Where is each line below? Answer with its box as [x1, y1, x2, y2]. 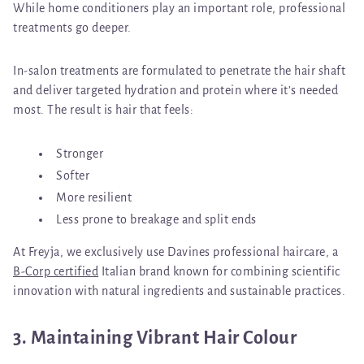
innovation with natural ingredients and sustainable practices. [13, 284, 345, 297]
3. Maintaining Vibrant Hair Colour [13, 327, 297, 348]
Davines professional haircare [167, 245, 326, 258]
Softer [56, 168, 89, 182]
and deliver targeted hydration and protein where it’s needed [13, 83, 338, 97]
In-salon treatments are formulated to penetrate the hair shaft [13, 63, 345, 77]
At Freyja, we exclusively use [13, 245, 167, 258]
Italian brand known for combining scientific [98, 264, 340, 278]
